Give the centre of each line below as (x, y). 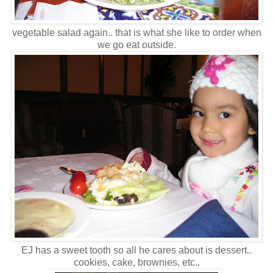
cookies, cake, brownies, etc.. (136, 263)
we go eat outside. (136, 45)
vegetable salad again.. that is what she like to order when (136, 33)
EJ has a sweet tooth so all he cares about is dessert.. (136, 250)
